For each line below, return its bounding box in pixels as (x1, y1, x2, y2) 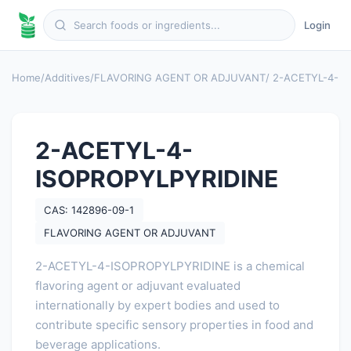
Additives (45, 71, 90, 84)
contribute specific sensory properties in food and (35, 317, 313, 332)
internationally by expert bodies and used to (35, 298, 280, 313)
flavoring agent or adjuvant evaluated (35, 278, 241, 293)
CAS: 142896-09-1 (44, 203, 135, 216)
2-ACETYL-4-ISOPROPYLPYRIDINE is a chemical (35, 259, 305, 273)
